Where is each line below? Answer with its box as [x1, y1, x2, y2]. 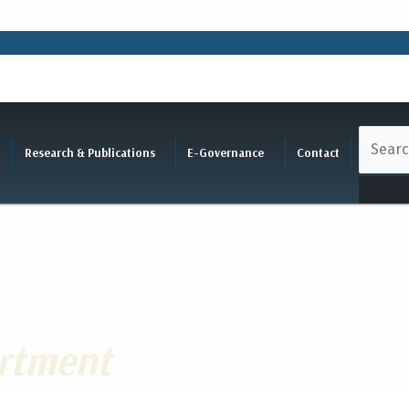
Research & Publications [24, 145, 155, 160]
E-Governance [187, 145, 265, 160]
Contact [297, 145, 340, 160]
